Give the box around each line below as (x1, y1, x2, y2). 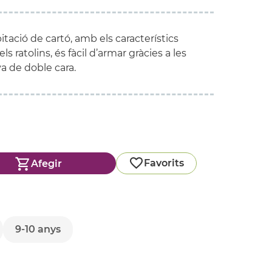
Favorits (144, 157, 184, 169)
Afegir (30, 157, 62, 169)
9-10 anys (15, 223, 61, 235)
